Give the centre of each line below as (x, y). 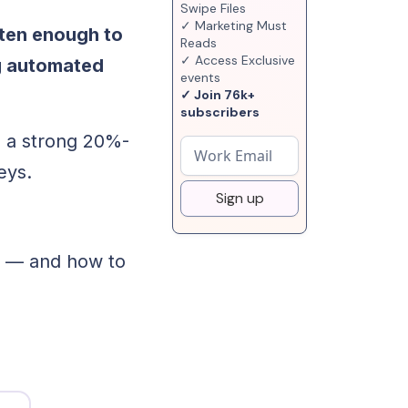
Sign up (240, 198)
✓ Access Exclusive (238, 60)
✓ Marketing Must (234, 25)
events (201, 77)
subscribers (220, 112)
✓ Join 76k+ (218, 95)
